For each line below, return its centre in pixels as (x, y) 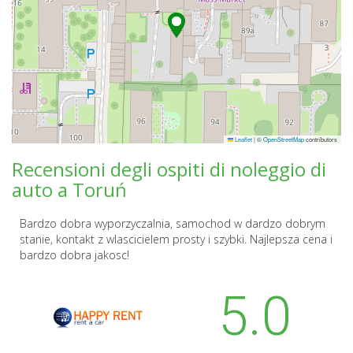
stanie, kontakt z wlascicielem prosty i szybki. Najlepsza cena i (176, 239)
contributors (321, 139)
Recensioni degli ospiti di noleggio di (169, 169)
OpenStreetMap (284, 139)
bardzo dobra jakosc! (74, 255)
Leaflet (243, 139)
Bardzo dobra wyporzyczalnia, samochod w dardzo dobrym (173, 223)
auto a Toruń (69, 189)
